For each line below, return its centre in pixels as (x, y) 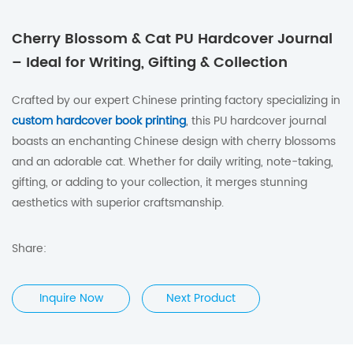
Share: (29, 249)
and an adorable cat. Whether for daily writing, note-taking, (173, 162)
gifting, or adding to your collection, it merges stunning (160, 182)
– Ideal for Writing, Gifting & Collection (150, 63)
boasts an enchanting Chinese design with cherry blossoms (174, 141)
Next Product (201, 298)
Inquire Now (71, 298)
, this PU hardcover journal (256, 121)
